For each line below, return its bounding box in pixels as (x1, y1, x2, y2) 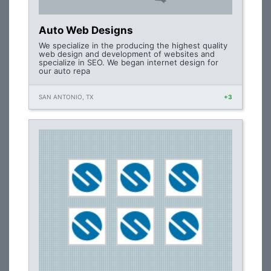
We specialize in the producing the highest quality (39, 41, 227, 50)
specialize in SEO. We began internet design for (39, 57, 218, 67)
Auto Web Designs (39, 24, 133, 36)
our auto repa (39, 66, 90, 76)
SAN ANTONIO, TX (39, 93, 93, 100)
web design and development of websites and (39, 49, 215, 59)
